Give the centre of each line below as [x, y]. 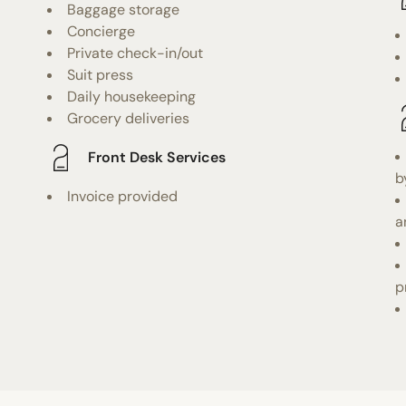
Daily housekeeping [132, 96]
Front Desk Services [157, 158]
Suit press [101, 74]
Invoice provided [123, 196]
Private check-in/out [135, 53]
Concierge [101, 31]
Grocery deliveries [129, 118]
